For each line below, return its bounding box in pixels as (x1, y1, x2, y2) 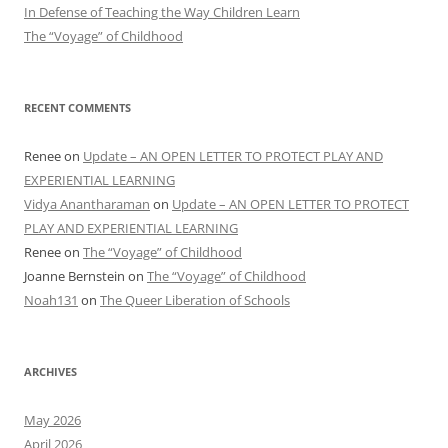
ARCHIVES (24, 363, 77, 379)
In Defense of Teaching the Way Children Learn (24, 2, 300, 21)
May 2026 (24, 410, 81, 429)
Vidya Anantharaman (24, 194, 150, 213)
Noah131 (24, 290, 78, 309)
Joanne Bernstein (24, 266, 125, 285)
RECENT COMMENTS (24, 99, 131, 115)
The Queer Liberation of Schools (100, 290, 290, 309)
